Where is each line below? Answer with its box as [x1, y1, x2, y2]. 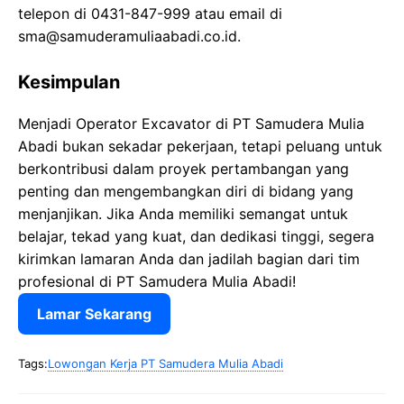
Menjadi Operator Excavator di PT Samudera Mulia [18, 115, 364, 133]
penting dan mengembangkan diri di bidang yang [18, 182, 353, 201]
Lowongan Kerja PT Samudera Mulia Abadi [48, 356, 283, 372]
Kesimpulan [18, 71, 120, 94]
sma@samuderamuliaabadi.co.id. [18, 27, 241, 46]
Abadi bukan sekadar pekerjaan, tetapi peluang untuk [18, 137, 382, 156]
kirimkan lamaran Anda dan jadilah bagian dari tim [18, 250, 360, 269]
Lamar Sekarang [37, 305, 151, 324]
